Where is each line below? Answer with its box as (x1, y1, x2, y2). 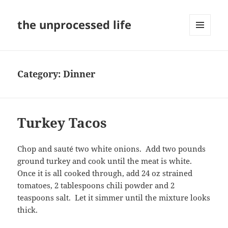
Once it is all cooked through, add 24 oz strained (17, 168, 193, 179)
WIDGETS (189, 52, 218, 62)
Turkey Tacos (17, 113, 107, 132)
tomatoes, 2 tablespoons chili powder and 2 (17, 180, 175, 191)
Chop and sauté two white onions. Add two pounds (17, 144, 206, 154)
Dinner (63, 68, 96, 80)
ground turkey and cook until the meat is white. (17, 156, 194, 166)
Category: (17, 68, 64, 80)
